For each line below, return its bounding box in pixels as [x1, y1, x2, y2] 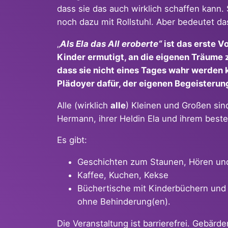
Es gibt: [57, 135, 87, 146]
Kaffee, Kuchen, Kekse [77, 170, 168, 181]
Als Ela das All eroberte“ [60, 38, 162, 49]
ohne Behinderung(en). [77, 196, 170, 207]
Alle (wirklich [57, 100, 110, 110]
